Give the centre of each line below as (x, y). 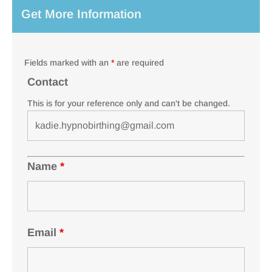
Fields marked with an (68, 62)
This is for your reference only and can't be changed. (129, 103)
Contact (48, 82)
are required (139, 62)
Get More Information (81, 14)
